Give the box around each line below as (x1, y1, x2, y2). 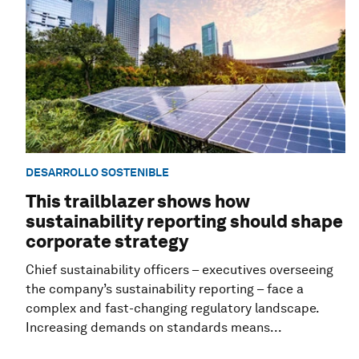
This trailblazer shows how (26, 191, 250, 212)
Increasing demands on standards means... (26, 320, 282, 336)
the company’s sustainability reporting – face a (26, 281, 304, 297)
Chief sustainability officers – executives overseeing (26, 262, 333, 278)
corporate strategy (26, 231, 188, 252)
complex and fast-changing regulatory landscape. (26, 301, 319, 317)
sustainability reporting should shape (26, 211, 343, 232)
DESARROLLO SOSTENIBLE (26, 165, 169, 179)
